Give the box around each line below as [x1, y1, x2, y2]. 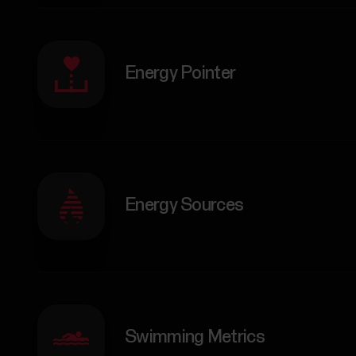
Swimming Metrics [125, 328, 265, 347]
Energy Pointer [125, 64, 236, 83]
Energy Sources [125, 196, 244, 215]
